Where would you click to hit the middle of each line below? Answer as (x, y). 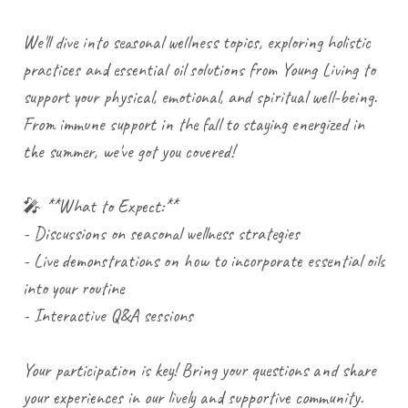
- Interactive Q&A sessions (112, 315)
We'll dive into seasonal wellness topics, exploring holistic (197, 42)
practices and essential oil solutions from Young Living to (199, 69)
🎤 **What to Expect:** (104, 206)
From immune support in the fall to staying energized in (194, 124)
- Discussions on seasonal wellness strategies (166, 233)
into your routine (78, 288)
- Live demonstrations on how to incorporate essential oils (204, 260)
